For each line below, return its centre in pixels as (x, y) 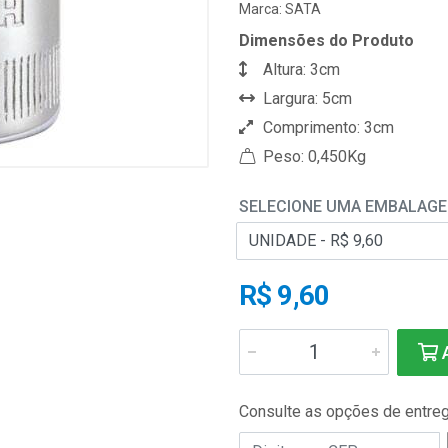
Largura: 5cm (305, 98)
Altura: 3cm (299, 69)
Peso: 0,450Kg (312, 156)
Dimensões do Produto (326, 40)
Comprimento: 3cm (326, 127)
